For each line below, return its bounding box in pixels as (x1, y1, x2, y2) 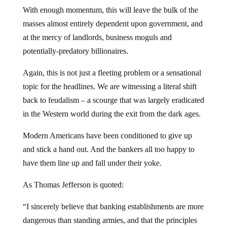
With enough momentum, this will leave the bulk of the (22, 5, 198, 14)
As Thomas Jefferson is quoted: (22, 180, 124, 189)
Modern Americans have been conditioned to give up (22, 131, 192, 140)
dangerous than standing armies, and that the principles (22, 215, 197, 224)
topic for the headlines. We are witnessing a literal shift (22, 82, 197, 91)
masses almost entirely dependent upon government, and (22, 19, 203, 28)
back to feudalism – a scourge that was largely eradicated (22, 95, 204, 104)
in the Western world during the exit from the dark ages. (22, 109, 201, 118)
